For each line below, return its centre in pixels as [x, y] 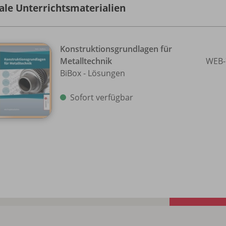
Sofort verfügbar [102, 97]
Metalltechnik [86, 61]
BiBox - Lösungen [93, 73]
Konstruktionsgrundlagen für [116, 49]
